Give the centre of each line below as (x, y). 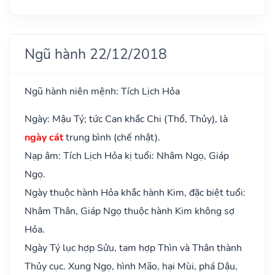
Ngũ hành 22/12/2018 (96, 54)
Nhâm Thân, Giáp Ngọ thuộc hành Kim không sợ (130, 211)
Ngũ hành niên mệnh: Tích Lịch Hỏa (102, 91)
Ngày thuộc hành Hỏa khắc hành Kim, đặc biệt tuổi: (135, 192)
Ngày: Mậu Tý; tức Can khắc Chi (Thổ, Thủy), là (126, 119)
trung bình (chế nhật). (112, 137)
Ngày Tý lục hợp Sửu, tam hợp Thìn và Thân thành (133, 248)
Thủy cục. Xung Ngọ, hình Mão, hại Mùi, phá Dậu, (131, 266)
